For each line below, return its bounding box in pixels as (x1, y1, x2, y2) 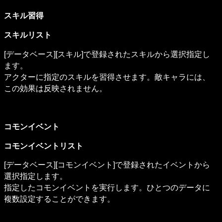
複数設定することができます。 (4, 195, 115, 204)
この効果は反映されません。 (4, 84, 108, 93)
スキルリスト (4, 31, 52, 40)
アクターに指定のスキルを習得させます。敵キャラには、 (4, 72, 211, 81)
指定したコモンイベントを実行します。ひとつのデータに (4, 183, 211, 192)
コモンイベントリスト (4, 141, 84, 150)
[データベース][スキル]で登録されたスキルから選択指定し (4, 50, 211, 58)
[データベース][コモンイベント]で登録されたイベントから (4, 161, 211, 169)
